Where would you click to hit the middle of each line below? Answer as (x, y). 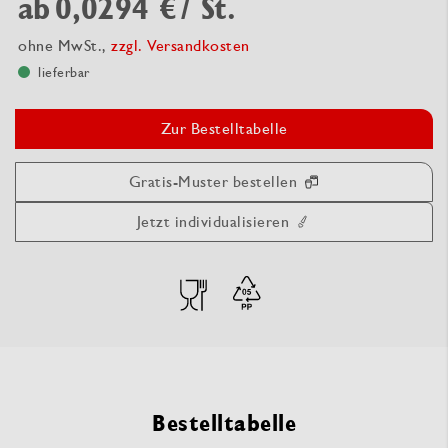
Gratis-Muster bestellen (213, 181)
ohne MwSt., (64, 45)
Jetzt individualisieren (213, 221)
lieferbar (64, 71)
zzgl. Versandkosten (180, 45)
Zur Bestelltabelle (224, 128)
